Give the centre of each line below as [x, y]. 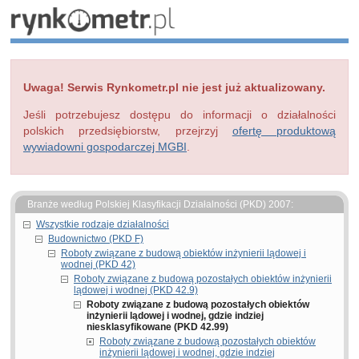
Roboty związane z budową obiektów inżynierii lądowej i [184, 253]
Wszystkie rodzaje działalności [103, 224]
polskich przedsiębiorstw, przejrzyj [128, 131]
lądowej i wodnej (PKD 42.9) [136, 290]
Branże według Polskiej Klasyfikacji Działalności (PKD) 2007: [160, 204]
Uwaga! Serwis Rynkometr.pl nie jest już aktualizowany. [174, 87]
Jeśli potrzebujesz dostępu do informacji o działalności [179, 115]
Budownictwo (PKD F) [96, 239]
